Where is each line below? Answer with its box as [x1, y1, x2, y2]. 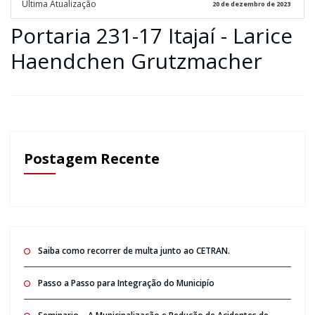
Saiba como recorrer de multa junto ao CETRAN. [37, 244, 230, 257]
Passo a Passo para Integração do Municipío [37, 276, 214, 289]
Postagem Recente [23, 148, 160, 168]
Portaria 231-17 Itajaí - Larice [11, 20, 292, 50]
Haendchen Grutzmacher [11, 46, 262, 75]
